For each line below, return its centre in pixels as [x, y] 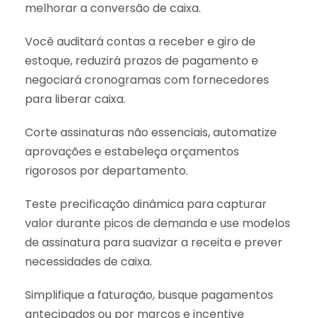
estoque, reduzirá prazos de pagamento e [142, 60]
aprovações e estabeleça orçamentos [132, 151]
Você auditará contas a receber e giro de [140, 41]
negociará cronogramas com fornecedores [147, 79]
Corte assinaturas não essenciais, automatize [151, 132]
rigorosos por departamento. [106, 170]
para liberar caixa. [75, 99]
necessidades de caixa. [88, 261]
